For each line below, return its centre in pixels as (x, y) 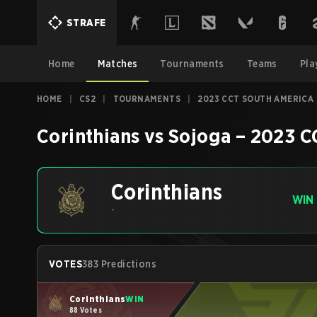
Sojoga (200, 136)
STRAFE (86, 23)
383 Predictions (119, 264)
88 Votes (86, 310)
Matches (117, 64)
